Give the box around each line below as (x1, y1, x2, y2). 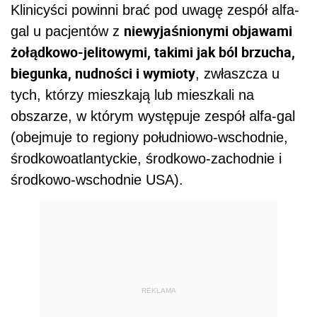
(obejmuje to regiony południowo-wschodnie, (11, 129, 288, 145)
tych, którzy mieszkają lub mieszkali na (11, 86, 254, 103)
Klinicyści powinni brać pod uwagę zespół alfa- (11, 1, 299, 18)
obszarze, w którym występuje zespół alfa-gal (11, 108, 295, 124)
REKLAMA (141, 287, 176, 295)
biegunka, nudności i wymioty (11, 63, 195, 83)
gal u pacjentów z (11, 23, 124, 39)
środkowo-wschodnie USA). (11, 171, 183, 188)
